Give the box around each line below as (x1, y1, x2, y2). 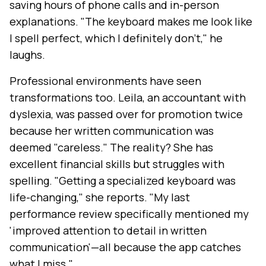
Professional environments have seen (9, 74, 201, 88)
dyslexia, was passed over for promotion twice (9, 107, 243, 122)
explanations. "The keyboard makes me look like (9, 14, 252, 29)
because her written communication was (9, 123, 214, 138)
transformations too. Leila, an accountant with (9, 90, 246, 105)
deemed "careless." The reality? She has (9, 140, 213, 155)
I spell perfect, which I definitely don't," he (9, 31, 223, 46)
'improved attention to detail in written (9, 223, 207, 238)
